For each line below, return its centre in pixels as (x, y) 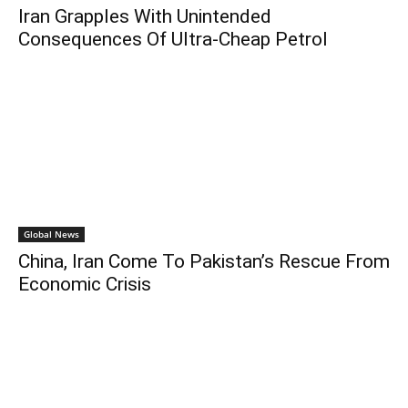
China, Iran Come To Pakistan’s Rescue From (204, 261)
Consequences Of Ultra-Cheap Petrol (173, 39)
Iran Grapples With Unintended (145, 16)
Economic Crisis (85, 284)
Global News (51, 234)
